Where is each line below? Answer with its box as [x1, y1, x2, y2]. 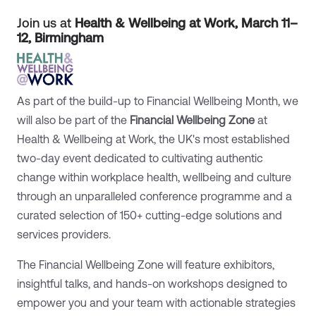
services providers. [17, 227, 111, 241]
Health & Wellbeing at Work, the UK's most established [17, 132, 290, 145]
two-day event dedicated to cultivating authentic [17, 151, 263, 164]
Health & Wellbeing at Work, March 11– [75, 16, 298, 31]
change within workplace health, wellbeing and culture [17, 170, 291, 183]
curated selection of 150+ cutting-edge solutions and [17, 208, 282, 221]
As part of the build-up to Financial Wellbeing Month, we [17, 94, 298, 107]
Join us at [17, 16, 75, 31]
